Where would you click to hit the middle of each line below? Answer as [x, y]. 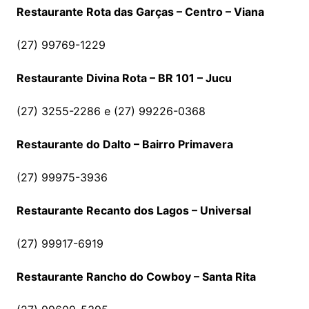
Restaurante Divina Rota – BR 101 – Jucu [124, 78]
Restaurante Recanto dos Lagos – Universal [133, 211]
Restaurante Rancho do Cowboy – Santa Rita [136, 277]
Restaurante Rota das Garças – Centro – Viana [140, 12]
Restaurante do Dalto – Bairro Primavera [124, 144]
